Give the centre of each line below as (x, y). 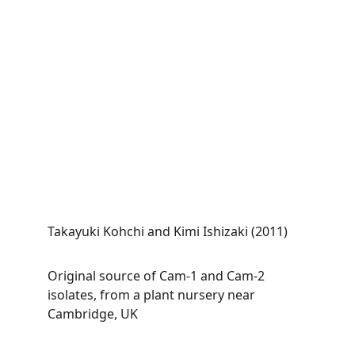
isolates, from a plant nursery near (153, 295)
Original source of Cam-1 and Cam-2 (158, 276)
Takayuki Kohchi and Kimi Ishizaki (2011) (168, 231)
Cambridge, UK (93, 314)
